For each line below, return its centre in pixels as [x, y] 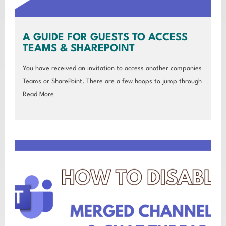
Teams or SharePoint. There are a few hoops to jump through [112, 81]
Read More [38, 94]
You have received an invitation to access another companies [112, 68]
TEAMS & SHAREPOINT [79, 49]
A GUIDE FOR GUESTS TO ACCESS [105, 38]
